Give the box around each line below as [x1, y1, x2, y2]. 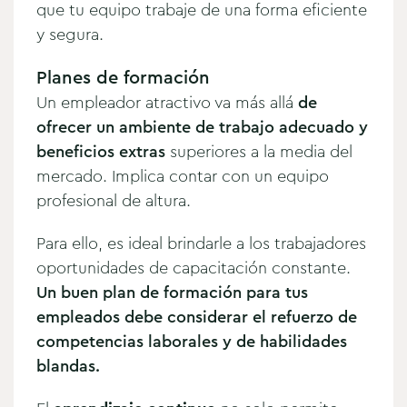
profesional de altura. [36, 188, 191, 213]
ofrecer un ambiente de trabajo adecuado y [36, 114, 368, 139]
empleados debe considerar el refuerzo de [36, 304, 357, 329]
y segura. [36, 22, 104, 46]
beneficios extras [36, 139, 170, 164]
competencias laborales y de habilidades [36, 329, 347, 353]
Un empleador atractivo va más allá [36, 90, 298, 114]
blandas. [36, 353, 100, 378]
